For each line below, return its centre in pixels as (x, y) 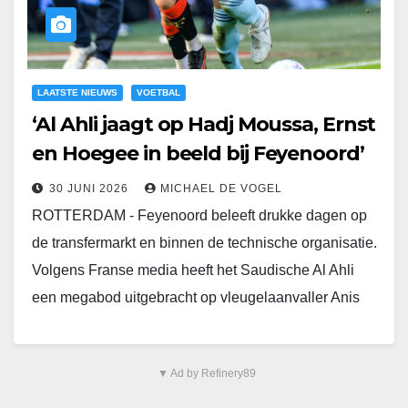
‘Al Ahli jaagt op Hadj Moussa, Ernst (204, 125)
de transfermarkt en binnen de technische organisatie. (204, 243)
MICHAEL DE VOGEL (221, 189)
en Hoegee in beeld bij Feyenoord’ (198, 154)
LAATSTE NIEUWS (77, 93)
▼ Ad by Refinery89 (206, 374)
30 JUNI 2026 (91, 189)
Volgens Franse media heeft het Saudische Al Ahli (193, 270)
